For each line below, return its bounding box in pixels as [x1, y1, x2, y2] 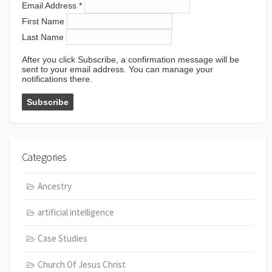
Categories [22, 149, 67, 164]
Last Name [22, 32, 66, 42]
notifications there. [22, 73, 92, 84]
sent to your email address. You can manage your [22, 64, 213, 74]
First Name [22, 16, 67, 26]
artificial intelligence [37, 206, 114, 219]
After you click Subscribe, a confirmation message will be [22, 54, 239, 64]
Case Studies [37, 233, 87, 245]
